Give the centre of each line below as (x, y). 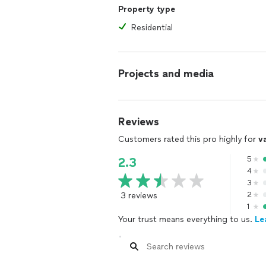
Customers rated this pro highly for (188, 139)
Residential (152, 28)
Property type (147, 9)
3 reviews (139, 196)
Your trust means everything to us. (186, 219)
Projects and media (166, 74)
